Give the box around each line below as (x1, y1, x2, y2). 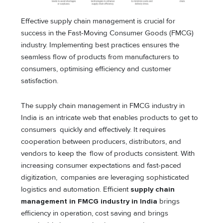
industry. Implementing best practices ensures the (21, 41, 180, 50)
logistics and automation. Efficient (21, 185, 131, 194)
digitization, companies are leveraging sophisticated (21, 173, 190, 182)
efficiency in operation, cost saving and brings (21, 209, 169, 218)
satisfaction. (21, 77, 59, 86)
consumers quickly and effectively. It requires (21, 125, 166, 134)
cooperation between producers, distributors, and (21, 137, 182, 146)
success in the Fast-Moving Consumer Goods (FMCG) (21, 29, 194, 38)
